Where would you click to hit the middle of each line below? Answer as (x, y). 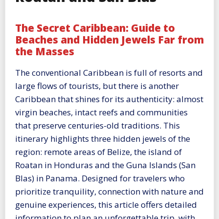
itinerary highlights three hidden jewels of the (103, 138)
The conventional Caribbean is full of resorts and (109, 72)
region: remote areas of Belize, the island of (99, 152)
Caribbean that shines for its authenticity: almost (109, 99)
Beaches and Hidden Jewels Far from (109, 40)
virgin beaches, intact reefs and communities (101, 112)
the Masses (45, 52)
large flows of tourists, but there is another (97, 86)
